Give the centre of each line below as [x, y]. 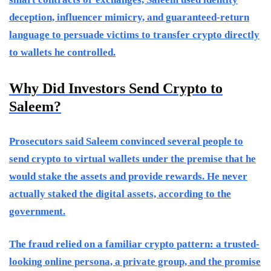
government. [37, 212]
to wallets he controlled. [62, 53]
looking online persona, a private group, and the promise [135, 262]
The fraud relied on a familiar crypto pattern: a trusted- [134, 244]
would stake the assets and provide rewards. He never [128, 177]
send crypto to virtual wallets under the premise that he [132, 159]
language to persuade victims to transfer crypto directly [134, 35]
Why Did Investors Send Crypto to [116, 89]
